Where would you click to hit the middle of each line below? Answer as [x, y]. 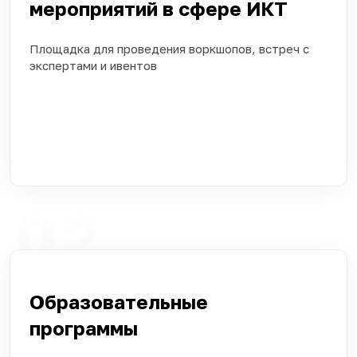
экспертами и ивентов [98, 65]
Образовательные [119, 301]
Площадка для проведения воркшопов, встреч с [169, 48]
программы [96, 328]
